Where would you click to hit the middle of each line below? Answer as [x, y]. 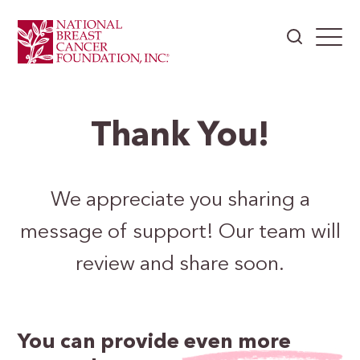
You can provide [101, 343]
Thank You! [180, 137]
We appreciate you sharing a [180, 200]
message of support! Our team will [180, 233]
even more [238, 343]
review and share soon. [180, 265]
